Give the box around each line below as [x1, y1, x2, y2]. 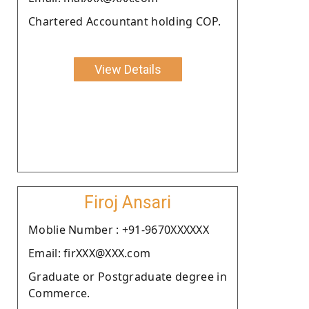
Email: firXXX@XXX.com [28, 245, 151, 261]
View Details [94, 61, 161, 77]
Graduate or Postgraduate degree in [28, 268, 227, 284]
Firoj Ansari [84, 192, 171, 212]
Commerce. [28, 285, 90, 301]
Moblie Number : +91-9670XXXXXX [28, 221, 209, 237]
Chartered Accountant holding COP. [28, 13, 221, 29]
